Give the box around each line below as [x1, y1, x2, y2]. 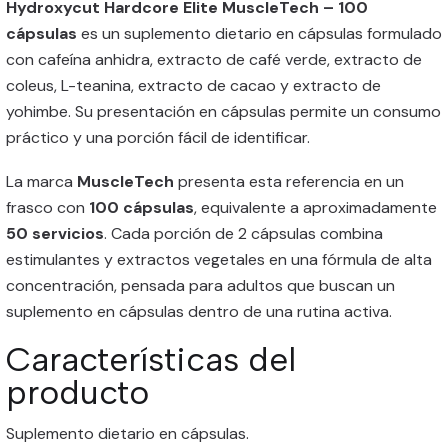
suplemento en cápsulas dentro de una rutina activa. [6, 301, 392, 322]
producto [6, 372, 149, 412]
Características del [6, 339, 296, 379]
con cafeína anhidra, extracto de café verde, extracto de [6, 49, 422, 70]
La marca [6, 171, 77, 192]
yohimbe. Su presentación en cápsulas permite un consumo [6, 101, 441, 122]
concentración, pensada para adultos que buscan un [6, 275, 395, 296]
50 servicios [6, 223, 104, 244]
